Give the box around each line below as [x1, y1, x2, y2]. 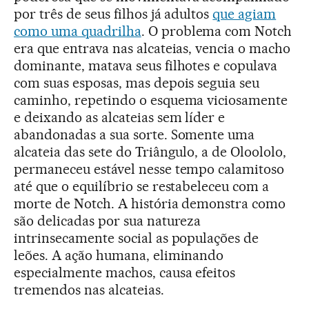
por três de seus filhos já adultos [14, 6, 213, 23]
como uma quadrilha [14, 23, 141, 40]
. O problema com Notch [141, 23, 292, 40]
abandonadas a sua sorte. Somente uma [14, 126, 255, 143]
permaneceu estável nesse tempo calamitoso [14, 161, 285, 178]
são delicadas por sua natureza [14, 212, 201, 230]
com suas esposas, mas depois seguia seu [14, 74, 260, 92]
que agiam [212, 6, 277, 23]
